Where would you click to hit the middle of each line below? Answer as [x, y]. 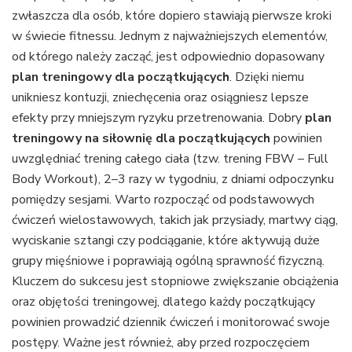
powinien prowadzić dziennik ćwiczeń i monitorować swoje [171, 322]
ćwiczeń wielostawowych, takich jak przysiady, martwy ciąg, [175, 220]
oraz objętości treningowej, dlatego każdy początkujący [163, 301]
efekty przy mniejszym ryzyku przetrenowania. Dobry [158, 117]
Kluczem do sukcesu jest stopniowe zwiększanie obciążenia [175, 281]
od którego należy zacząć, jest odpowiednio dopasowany [168, 56]
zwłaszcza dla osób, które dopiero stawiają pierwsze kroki [172, 15]
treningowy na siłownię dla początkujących [141, 138]
